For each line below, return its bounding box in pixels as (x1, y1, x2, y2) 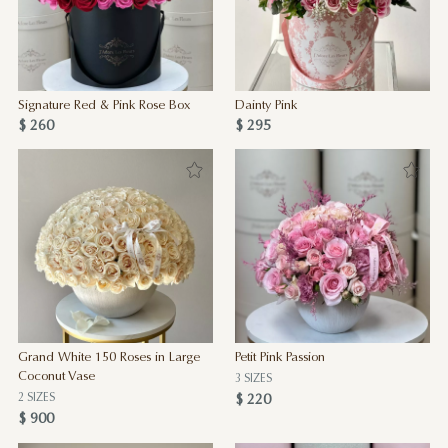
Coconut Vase (17, 370, 95, 383)
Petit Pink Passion (234, 351, 325, 364)
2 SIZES (17, 392, 55, 404)
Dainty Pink (234, 100, 297, 113)
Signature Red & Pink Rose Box (17, 100, 190, 113)
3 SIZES (234, 373, 272, 385)
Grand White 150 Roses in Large (17, 351, 200, 364)
